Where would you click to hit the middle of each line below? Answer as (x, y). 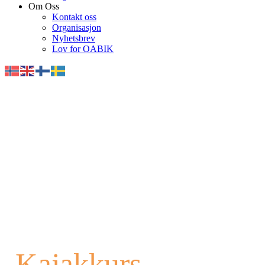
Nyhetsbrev (74, 38)
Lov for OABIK (83, 49)
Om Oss (44, 6)
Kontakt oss (74, 17)
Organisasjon (77, 28)
